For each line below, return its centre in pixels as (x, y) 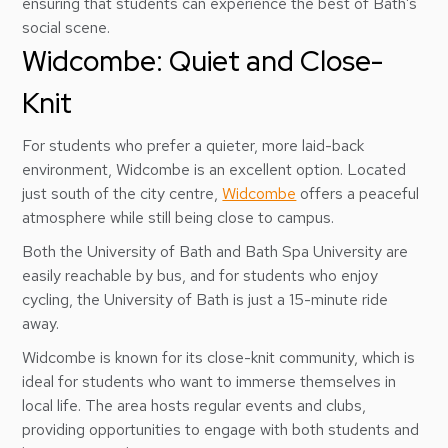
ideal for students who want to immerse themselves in (209, 381)
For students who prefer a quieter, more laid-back (193, 145)
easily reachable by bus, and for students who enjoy (200, 275)
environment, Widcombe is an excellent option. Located (214, 169)
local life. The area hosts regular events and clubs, (194, 405)
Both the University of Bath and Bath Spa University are (215, 251)
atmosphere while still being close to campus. (180, 217)
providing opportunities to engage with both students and (221, 429)
